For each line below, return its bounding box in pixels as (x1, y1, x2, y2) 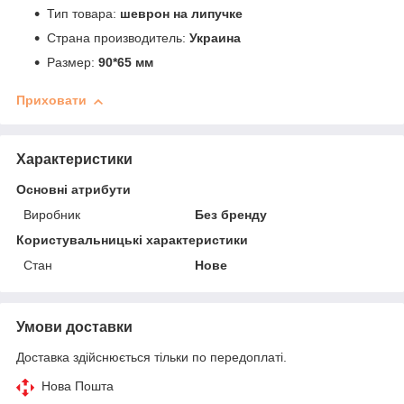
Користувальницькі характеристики (16, 232, 248, 247)
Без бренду (195, 207, 268, 222)
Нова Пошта (41, 378, 114, 393)
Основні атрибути (16, 181, 131, 197)
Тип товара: (47, 6, 120, 22)
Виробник (23, 207, 80, 222)
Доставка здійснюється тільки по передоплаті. (16, 349, 287, 364)
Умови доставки (16, 318, 133, 335)
